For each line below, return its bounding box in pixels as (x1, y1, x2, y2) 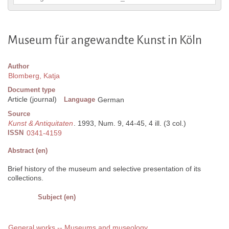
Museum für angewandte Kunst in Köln (8, 34, 202, 47)
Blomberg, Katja (8, 72, 60, 80)
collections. (8, 174, 43, 182)
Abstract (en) (8, 147, 48, 155)
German (98, 96, 124, 104)
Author (8, 62, 29, 71)
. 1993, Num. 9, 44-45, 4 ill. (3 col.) (74, 119, 186, 128)
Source (8, 110, 30, 118)
